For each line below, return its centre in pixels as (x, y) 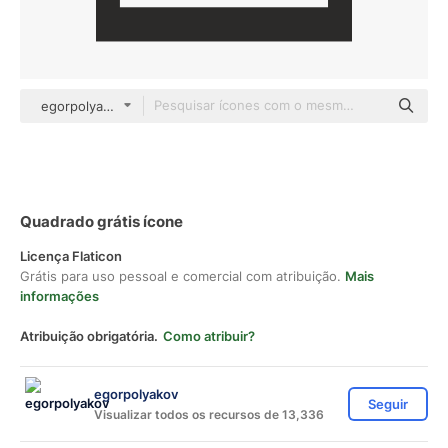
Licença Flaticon (71, 256)
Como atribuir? (209, 336)
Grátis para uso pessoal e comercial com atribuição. (182, 276)
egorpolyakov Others (106, 106)
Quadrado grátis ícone (101, 221)
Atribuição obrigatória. (89, 336)
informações (59, 296)
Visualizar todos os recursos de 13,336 (209, 414)
